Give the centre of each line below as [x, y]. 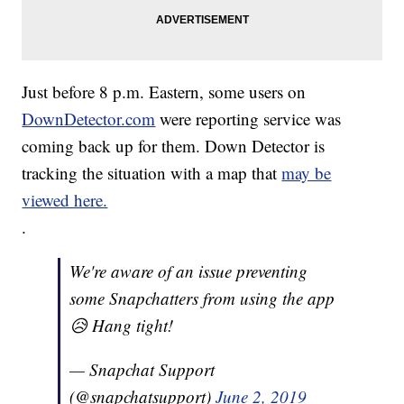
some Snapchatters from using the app [202, 298]
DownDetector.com [89, 119]
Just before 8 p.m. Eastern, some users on [164, 92]
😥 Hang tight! [122, 326]
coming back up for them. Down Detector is [174, 146]
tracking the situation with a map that [152, 173]
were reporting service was [251, 119]
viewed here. [65, 200]
